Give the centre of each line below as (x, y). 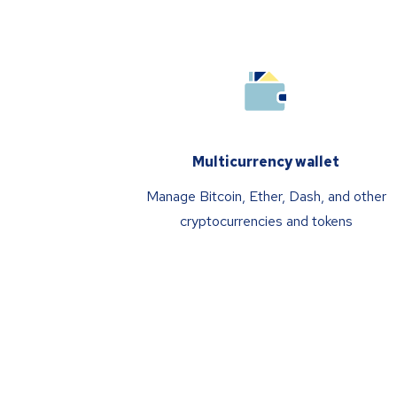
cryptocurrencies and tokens (266, 221)
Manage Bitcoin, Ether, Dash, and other (266, 196)
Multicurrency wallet (266, 162)
